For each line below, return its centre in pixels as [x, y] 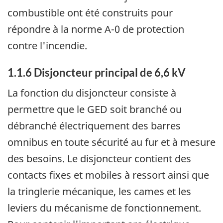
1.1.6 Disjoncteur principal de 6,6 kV [97, 73]
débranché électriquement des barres [94, 125]
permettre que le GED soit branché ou [95, 109]
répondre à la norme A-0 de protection [96, 29]
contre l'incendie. [47, 46]
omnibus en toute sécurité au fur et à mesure [111, 142]
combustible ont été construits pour [90, 13]
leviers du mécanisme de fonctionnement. [104, 208]
